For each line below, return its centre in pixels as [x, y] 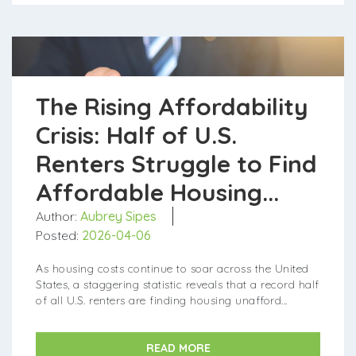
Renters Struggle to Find [176, 164]
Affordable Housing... [157, 193]
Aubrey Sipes [118, 217]
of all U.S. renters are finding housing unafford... [162, 301]
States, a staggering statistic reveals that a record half [178, 285]
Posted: [59, 236]
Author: [58, 217]
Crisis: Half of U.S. [136, 135]
